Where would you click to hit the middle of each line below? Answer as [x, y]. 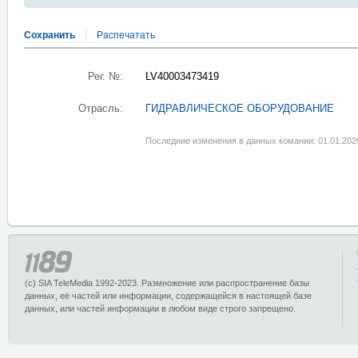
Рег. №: [105, 77]
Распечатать [126, 35]
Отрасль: [101, 109]
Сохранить [50, 35]
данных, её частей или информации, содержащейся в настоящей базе [168, 296]
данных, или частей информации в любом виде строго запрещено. [160, 308]
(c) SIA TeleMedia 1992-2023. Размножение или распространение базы [167, 283]
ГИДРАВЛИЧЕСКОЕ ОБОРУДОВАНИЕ [240, 109]
